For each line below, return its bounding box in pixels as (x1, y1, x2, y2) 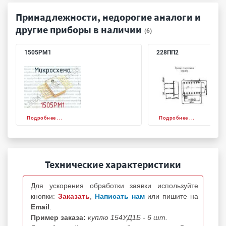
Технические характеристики (45, 157, 181, 171)
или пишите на (147, 192, 199, 200)
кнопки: (31, 192, 58, 200)
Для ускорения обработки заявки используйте (31, 181, 198, 190)
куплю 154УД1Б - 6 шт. (88, 213, 167, 221)
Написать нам (94, 192, 148, 200)
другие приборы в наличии (16, 23, 142, 36)
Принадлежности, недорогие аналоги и (16, 10, 201, 23)
